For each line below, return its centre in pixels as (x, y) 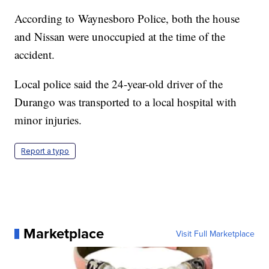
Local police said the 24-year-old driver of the (119, 84)
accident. (37, 55)
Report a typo (45, 151)
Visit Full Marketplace (215, 234)
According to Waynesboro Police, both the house (127, 19)
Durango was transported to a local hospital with (126, 102)
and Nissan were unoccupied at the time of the (120, 37)
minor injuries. (50, 120)
